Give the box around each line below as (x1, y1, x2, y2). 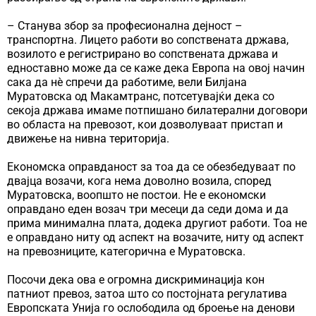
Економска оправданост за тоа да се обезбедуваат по (7, 159, 296, 174)
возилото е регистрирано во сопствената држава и (7, 47, 278, 61)
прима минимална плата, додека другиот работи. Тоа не (7, 216, 307, 230)
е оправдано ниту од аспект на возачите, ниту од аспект (7, 230, 304, 244)
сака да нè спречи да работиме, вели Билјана (7, 75, 247, 89)
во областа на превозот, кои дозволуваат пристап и (7, 117, 283, 131)
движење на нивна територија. (7, 131, 169, 145)
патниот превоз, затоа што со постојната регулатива (7, 286, 287, 300)
